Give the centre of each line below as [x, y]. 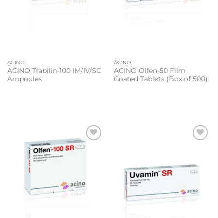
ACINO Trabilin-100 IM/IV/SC [54, 71]
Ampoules [24, 79]
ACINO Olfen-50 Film [149, 71]
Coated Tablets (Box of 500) [161, 79]
